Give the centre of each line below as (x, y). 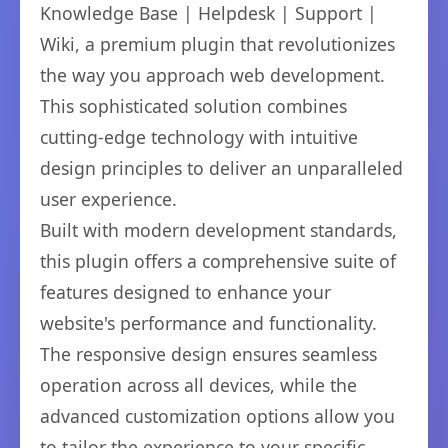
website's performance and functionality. (208, 323)
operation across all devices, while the (198, 385)
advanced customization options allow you (217, 416)
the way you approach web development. (212, 75)
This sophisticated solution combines (193, 106)
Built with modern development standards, (218, 230)
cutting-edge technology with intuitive (199, 137)
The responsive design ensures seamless (208, 354)
